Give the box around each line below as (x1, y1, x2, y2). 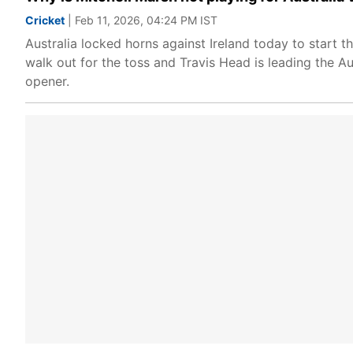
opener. (25, 73, 69, 89)
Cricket (25, 13, 65, 27)
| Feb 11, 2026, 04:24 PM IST (65, 13, 217, 27)
